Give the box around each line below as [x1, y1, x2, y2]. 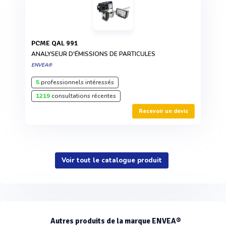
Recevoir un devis [139, 107, 188, 115]
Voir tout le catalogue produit [62, 155, 162, 165]
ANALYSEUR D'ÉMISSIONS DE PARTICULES [31, 49, 155, 58]
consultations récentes [50, 91, 116, 100]
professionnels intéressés [39, 78, 114, 86]
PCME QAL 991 [35, 38, 78, 47]
